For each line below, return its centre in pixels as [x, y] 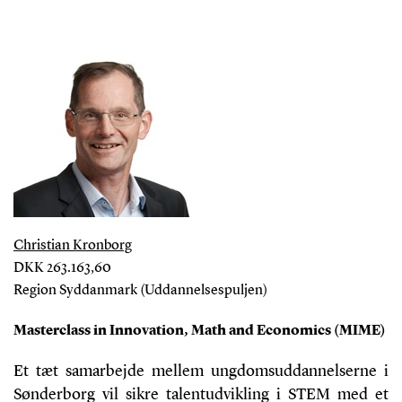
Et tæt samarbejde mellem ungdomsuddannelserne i [201, 371]
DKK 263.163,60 [62, 268]
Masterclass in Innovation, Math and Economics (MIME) [199, 331]
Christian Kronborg [72, 245]
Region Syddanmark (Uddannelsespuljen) [140, 290]
